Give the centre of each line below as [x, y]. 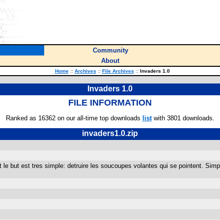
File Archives [118, 71]
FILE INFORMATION [110, 103]
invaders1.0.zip [110, 133]
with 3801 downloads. [183, 118]
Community [110, 50]
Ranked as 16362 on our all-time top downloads [74, 118]
